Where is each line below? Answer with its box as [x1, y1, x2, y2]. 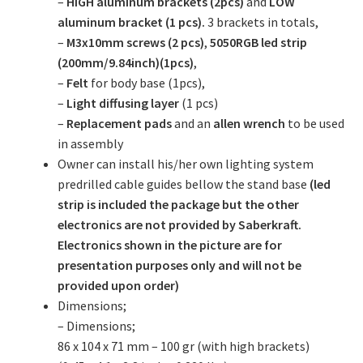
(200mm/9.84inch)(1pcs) [57, 54, 194, 71]
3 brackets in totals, [207, 14, 318, 31]
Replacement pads [66, 115, 172, 132]
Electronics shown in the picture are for [57, 237, 282, 254]
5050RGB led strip [209, 34, 307, 51]
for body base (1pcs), [88, 75, 205, 92]
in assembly [57, 135, 123, 152]
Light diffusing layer [66, 95, 179, 112]
